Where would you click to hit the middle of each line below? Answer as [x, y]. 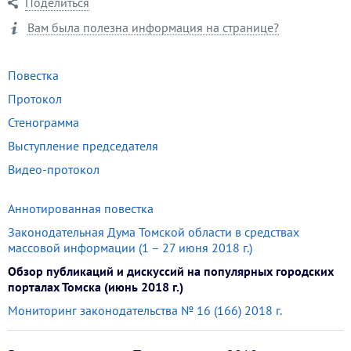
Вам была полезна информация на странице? [153, 27]
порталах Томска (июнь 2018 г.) [96, 287]
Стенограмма [43, 122]
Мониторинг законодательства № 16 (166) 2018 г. [145, 310]
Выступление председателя [83, 146]
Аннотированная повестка [81, 208]
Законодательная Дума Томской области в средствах [154, 232]
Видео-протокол [54, 169]
